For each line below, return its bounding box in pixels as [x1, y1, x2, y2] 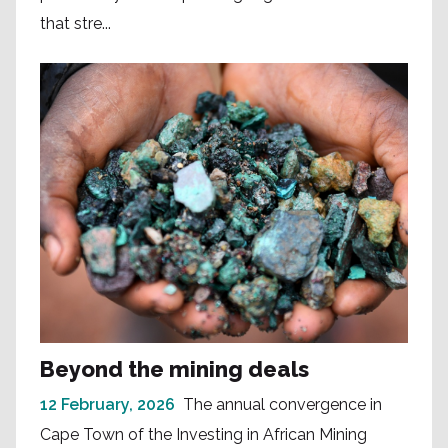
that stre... [40, 13, 111, 33]
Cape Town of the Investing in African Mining [40, 424, 367, 444]
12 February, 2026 [40, 394, 175, 414]
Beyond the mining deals [40, 355, 309, 382]
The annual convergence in [183, 394, 382, 414]
